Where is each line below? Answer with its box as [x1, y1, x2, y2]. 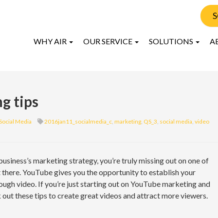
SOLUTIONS [149, 36, 195, 46]
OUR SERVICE [83, 36, 134, 46]
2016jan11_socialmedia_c [44, 118, 112, 125]
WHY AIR [34, 36, 68, 46]
